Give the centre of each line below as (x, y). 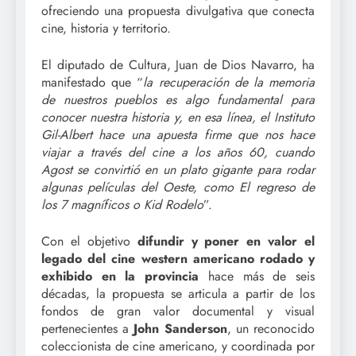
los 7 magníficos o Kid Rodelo (122, 205)
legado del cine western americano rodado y (178, 259)
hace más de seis (257, 277)
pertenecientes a (88, 329)
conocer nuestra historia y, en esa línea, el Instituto (178, 118)
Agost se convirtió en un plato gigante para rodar (178, 170)
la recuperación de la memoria (229, 83)
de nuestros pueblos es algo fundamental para (178, 100)
